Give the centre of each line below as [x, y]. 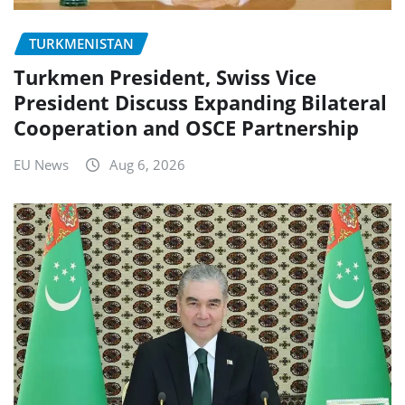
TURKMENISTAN [81, 44]
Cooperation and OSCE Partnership [186, 127]
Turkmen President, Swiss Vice [165, 76]
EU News [41, 164]
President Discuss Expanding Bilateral [200, 102]
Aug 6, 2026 [147, 164]
